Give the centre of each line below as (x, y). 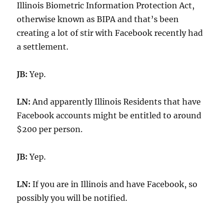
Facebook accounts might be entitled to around (109, 115)
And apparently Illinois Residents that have (116, 101)
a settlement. (43, 46)
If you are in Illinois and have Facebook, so (114, 184)
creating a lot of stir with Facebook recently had (110, 33)
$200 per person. (50, 129)
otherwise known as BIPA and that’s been (98, 19)
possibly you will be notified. (72, 198)
